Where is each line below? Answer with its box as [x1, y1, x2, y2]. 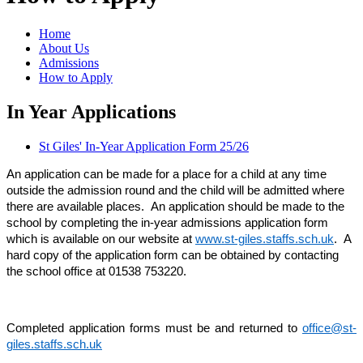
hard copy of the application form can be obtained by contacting [6, 249, 339, 263]
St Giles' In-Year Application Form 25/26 [39, 139, 249, 154]
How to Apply [39, 70, 113, 85]
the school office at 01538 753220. [6, 265, 186, 279]
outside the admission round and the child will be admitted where [6, 184, 344, 198]
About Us [39, 41, 89, 56]
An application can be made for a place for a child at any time [6, 168, 327, 181]
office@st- [302, 322, 357, 335]
